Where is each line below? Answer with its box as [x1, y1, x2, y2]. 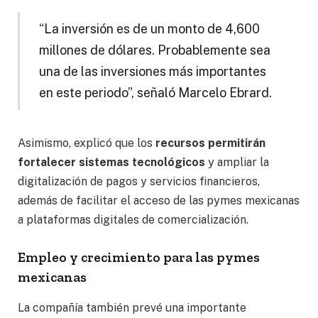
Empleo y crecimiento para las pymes [18, 249, 260, 266]
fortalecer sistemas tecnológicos [18, 155, 205, 170]
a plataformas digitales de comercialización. [18, 213, 248, 227]
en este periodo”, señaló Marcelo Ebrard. [38, 85, 272, 101]
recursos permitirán [155, 136, 265, 150]
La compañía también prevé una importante [18, 300, 246, 314]
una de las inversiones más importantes [38, 64, 266, 79]
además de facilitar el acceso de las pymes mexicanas [18, 194, 300, 208]
